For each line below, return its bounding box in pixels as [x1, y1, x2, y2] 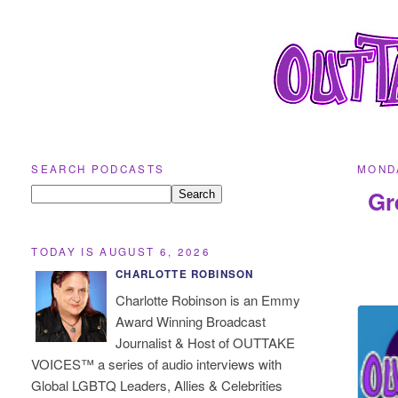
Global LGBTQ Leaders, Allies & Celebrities [31, 375, 283, 394]
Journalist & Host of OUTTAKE [115, 332, 296, 352]
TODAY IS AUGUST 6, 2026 [31, 244, 211, 259]
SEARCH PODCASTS [31, 161, 165, 176]
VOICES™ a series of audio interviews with [31, 354, 283, 373]
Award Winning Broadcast [115, 311, 267, 330]
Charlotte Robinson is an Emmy [115, 290, 301, 309]
